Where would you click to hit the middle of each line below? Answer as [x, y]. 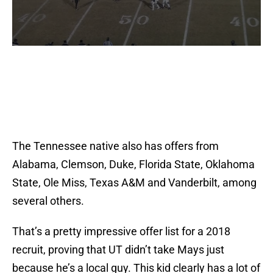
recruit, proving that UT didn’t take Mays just [118, 250]
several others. [48, 201]
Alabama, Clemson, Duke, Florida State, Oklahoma [133, 165]
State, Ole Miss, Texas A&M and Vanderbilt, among [134, 183]
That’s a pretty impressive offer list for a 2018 [121, 232]
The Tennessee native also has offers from [115, 146]
